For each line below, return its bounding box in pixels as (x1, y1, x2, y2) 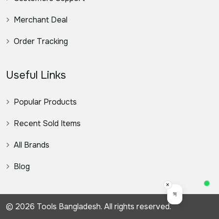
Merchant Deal (14, 15, 67, 25)
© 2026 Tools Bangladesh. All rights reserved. (6, 201, 171, 212)
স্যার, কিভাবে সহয (135, 190, 176, 198)
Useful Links (6, 68, 66, 83)
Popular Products (14, 97, 77, 108)
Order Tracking (14, 36, 68, 47)
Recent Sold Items (14, 118, 81, 129)
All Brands (14, 140, 49, 151)
